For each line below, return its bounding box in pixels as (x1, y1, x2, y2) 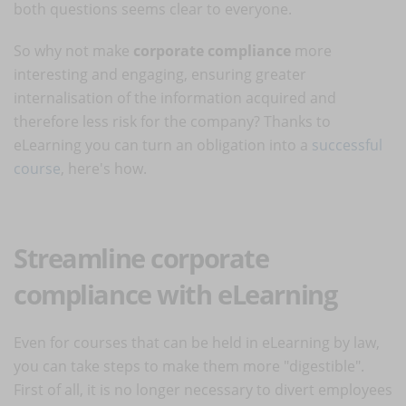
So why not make (14, 40, 133, 61)
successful (312, 134, 382, 155)
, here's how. (61, 158, 147, 179)
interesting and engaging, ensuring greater (14, 63, 306, 84)
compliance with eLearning (14, 275, 337, 312)
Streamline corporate (14, 239, 269, 275)
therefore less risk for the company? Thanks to (14, 111, 331, 131)
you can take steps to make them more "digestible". (14, 355, 364, 376)
